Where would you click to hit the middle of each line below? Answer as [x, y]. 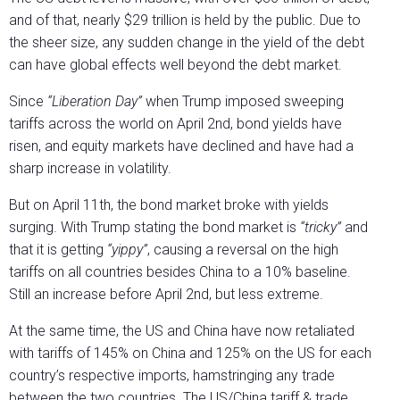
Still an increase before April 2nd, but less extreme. [166, 295]
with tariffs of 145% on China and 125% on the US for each [190, 354]
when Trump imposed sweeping [243, 102]
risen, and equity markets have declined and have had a [181, 146]
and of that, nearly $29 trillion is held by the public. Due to [185, 21]
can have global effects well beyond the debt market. [175, 65]
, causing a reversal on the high [243, 250]
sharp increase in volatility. [90, 169]
